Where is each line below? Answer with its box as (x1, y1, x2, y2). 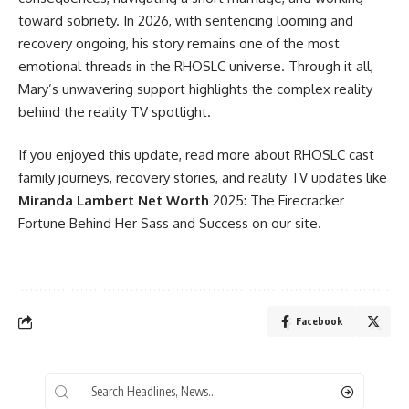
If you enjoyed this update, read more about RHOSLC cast (18, 146, 374, 164)
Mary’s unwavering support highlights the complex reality (18, 79, 372, 98)
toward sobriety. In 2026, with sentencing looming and (18, 11, 353, 29)
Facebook (296, 315, 342, 328)
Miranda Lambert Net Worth (18, 192, 209, 210)
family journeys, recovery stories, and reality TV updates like (18, 169, 387, 187)
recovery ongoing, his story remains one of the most (18, 34, 340, 52)
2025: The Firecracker (209, 192, 344, 210)
